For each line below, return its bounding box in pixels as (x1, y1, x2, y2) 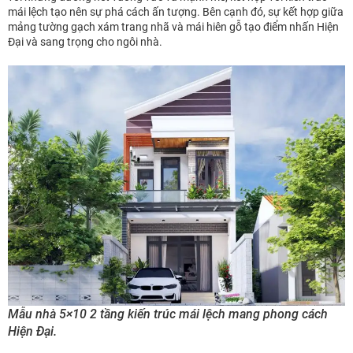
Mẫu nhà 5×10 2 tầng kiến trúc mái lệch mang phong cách (8, 306, 328, 321)
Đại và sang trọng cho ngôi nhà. (8, 35, 162, 48)
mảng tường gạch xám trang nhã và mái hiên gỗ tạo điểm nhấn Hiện (8, 20, 339, 33)
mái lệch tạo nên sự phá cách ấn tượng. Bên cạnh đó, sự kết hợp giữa (8, 5, 344, 18)
